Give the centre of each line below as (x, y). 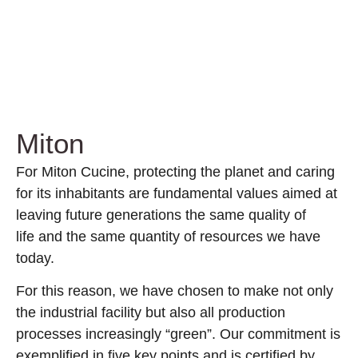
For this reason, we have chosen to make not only (175, 291)
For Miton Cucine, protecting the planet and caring (175, 172)
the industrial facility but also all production (151, 313)
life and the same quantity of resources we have (168, 237)
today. (35, 259)
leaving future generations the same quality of (161, 215)
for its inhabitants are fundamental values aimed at (177, 194)
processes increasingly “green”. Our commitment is (178, 334)
